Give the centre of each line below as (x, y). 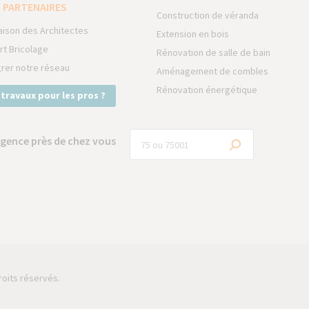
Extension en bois (193, 34)
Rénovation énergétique (207, 90)
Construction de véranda (208, 16)
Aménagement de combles (213, 71)
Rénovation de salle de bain (214, 53)
